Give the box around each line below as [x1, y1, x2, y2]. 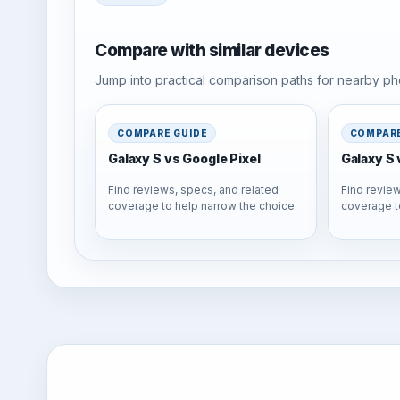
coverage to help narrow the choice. [108, 199, 297, 213]
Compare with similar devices [95, 39, 329, 61]
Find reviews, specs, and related [108, 183, 279, 197]
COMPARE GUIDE [117, 128, 208, 138]
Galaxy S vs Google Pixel [108, 151, 261, 166]
